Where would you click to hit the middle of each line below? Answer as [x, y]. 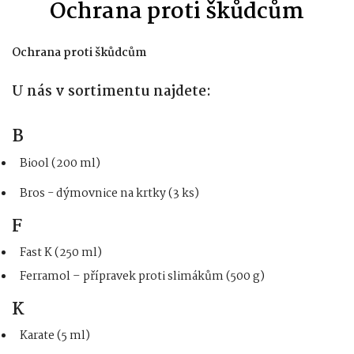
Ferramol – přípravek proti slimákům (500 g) [142, 276]
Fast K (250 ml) [60, 253]
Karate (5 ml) [55, 335]
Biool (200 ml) [60, 164]
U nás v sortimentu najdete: [111, 92]
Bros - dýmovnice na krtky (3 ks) [109, 194]
